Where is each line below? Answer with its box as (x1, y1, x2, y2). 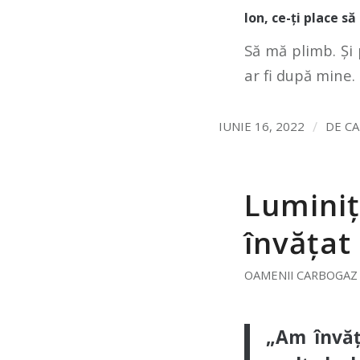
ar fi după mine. (244, 64, 355, 85)
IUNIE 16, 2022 (219, 118, 305, 135)
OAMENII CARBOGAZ (244, 267, 358, 284)
